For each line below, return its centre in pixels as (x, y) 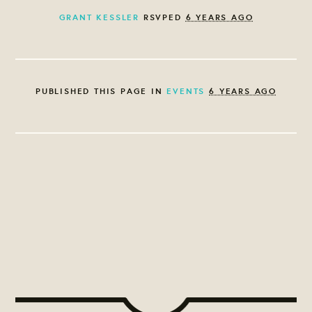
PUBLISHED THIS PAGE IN (101, 91)
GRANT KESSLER (99, 17)
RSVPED (163, 17)
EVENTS (186, 91)
